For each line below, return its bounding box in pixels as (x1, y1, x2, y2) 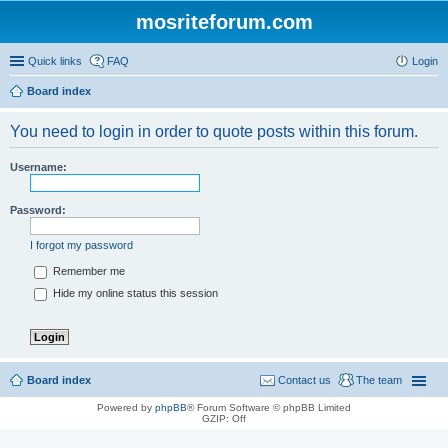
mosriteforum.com (135, 11, 313, 33)
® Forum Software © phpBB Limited (187, 402, 351, 414)
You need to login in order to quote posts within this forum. (10, 123, 418, 140)
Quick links (28, 55, 82, 67)
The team (356, 374, 402, 387)
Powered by (97, 402, 155, 414)
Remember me (50, 265, 125, 278)
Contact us (278, 374, 331, 387)
